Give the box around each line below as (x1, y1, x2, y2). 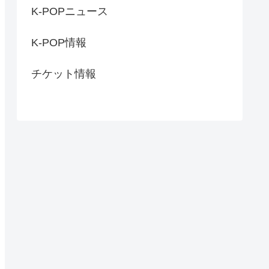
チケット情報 (31, 67, 96, 80)
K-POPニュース (31, 5, 108, 17)
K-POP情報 (31, 36, 86, 49)
